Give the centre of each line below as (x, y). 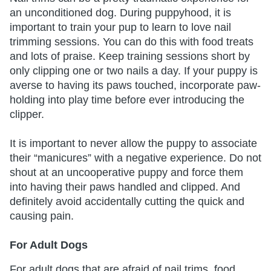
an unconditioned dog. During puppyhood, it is (120, 12)
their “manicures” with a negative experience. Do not (135, 158)
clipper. (27, 114)
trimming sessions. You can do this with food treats (132, 41)
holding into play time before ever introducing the (127, 100)
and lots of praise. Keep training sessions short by (130, 56)
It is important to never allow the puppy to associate (133, 143)
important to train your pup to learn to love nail (120, 27)
